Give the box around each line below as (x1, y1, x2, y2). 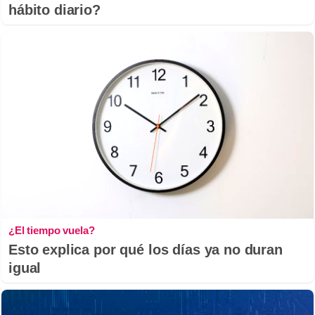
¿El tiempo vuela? (8, 224, 95, 237)
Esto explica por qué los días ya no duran (8, 242, 283, 258)
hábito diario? (8, 1, 101, 18)
